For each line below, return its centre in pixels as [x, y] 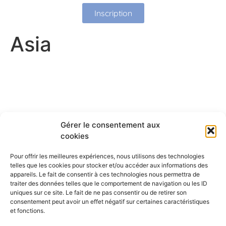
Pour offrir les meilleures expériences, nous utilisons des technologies [107, 156]
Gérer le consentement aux [110, 125]
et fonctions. [27, 211]
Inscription [113, 13]
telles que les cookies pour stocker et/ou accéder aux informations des [109, 165]
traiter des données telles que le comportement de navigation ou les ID [109, 183]
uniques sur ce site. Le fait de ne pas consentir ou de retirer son [98, 192]
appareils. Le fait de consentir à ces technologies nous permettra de [105, 174]
